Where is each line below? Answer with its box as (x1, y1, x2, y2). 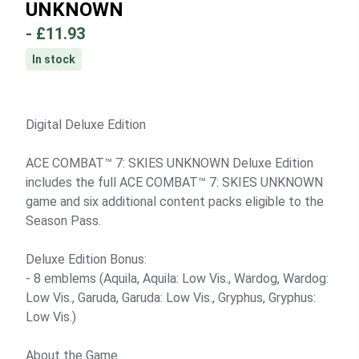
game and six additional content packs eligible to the (26, 194, 324, 209)
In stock (32, 53, 75, 66)
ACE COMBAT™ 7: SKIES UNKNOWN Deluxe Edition (26, 155, 313, 171)
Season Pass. (26, 213, 101, 228)
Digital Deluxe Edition (26, 117, 146, 132)
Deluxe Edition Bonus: (26, 252, 147, 267)
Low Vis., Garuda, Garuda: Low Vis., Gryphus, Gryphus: (26, 290, 316, 305)
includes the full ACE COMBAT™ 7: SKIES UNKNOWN (26, 175, 323, 190)
